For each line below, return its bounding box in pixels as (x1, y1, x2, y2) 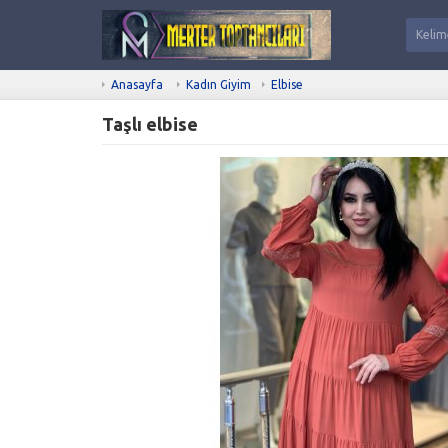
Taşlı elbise (102, 113, 198, 134)
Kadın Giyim (186, 77, 251, 91)
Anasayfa (111, 77, 163, 91)
